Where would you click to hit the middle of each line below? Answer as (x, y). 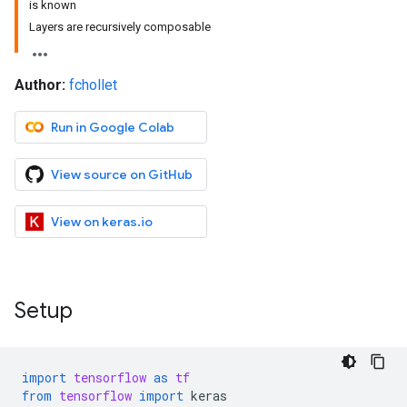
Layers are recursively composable (120, 27)
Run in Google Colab (113, 127)
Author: (40, 85)
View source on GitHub (122, 174)
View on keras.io (102, 222)
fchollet (93, 85)
